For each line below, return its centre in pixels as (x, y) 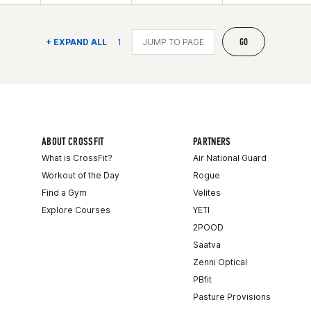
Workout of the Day (81, 175)
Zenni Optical (220, 262)
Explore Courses (76, 210)
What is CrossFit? (77, 158)
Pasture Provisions (232, 297)
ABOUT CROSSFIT (73, 141)
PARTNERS (212, 141)
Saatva (207, 245)
